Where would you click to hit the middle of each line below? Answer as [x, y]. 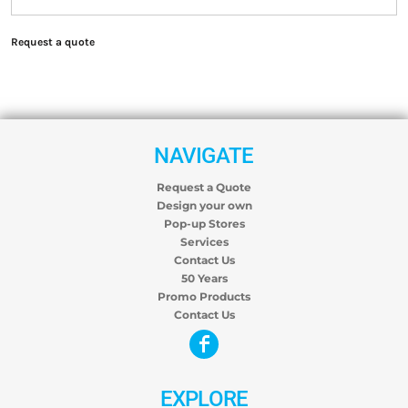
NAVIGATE [204, 155]
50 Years [204, 278]
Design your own [204, 205]
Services [204, 241]
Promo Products [204, 296]
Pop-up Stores [204, 223]
